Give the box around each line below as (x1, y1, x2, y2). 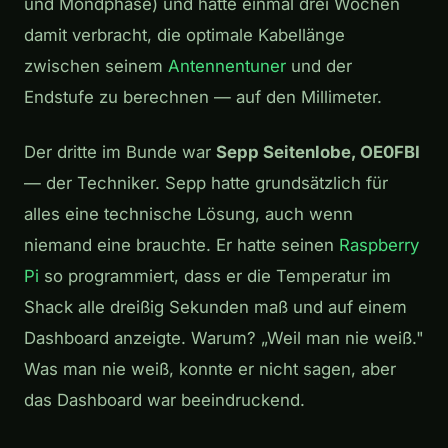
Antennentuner (168, 55, 286, 76)
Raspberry (339, 234, 419, 255)
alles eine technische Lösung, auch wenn (24, 203, 353, 224)
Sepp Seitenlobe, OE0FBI (216, 141, 420, 162)
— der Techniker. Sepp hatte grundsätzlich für (24, 172, 388, 193)
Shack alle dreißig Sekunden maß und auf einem (24, 296, 407, 317)
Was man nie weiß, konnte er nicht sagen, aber (24, 358, 396, 379)
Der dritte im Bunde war (24, 141, 216, 162)
